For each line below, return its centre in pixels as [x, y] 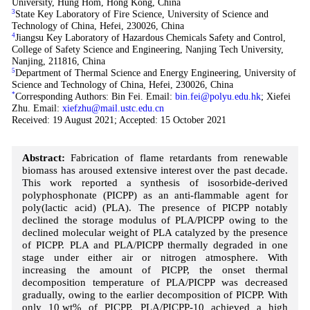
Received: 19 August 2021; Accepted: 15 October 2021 [119, 119]
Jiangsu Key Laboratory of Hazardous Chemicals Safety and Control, [150, 37]
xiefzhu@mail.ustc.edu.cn [113, 108]
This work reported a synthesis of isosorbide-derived [155, 182]
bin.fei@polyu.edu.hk [218, 96]
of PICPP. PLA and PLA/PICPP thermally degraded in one [155, 244]
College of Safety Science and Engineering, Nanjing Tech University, [147, 49]
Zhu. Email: [37, 108]
